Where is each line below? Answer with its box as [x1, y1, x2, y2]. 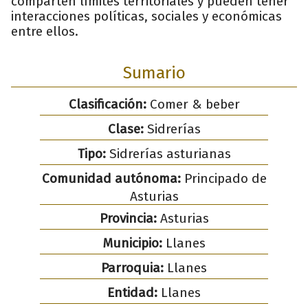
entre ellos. [11, 23, 78, 39]
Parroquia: [101, 259, 164, 276]
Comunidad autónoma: [41, 170, 181, 186]
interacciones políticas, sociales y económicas [11, 8, 282, 24]
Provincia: [99, 210, 157, 226]
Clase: [107, 120, 144, 137]
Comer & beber [146, 96, 240, 112]
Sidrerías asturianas [105, 145, 231, 162]
